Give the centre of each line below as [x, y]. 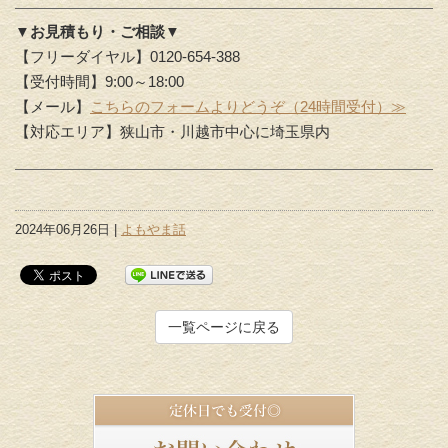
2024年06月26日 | [68, 230]
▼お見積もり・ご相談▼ [97, 32]
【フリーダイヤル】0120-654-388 [127, 57]
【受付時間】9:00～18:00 [99, 82]
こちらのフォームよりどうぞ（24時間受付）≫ [248, 107]
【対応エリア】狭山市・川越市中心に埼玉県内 [172, 132]
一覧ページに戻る [224, 327]
